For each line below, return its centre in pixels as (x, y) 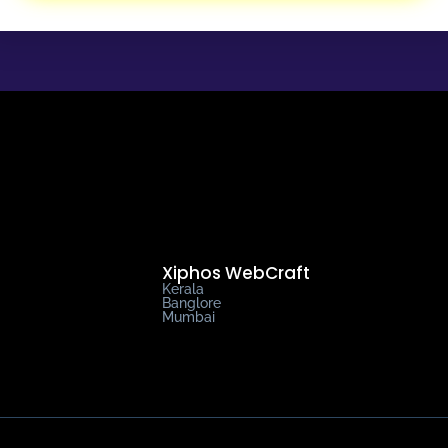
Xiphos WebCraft (236, 272)
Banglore (191, 302)
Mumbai (188, 316)
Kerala (183, 288)
